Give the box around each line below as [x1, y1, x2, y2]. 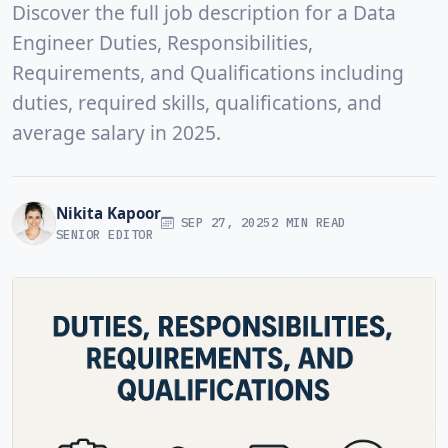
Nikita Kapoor [56, 203, 161, 224]
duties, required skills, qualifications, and [12, 88, 382, 116]
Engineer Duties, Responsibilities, [12, 28, 313, 56]
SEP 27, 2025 [173, 214, 271, 231]
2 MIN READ [271, 214, 346, 231]
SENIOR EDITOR [56, 226, 154, 243]
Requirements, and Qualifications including [12, 58, 404, 86]
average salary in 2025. [12, 118, 221, 146]
